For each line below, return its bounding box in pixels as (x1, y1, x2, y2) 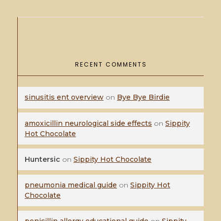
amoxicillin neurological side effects (25, 118, 152, 128)
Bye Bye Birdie (117, 93, 170, 102)
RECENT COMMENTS (74, 60, 147, 69)
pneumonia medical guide (25, 180, 117, 189)
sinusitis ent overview (25, 93, 104, 102)
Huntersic (25, 154, 60, 164)
